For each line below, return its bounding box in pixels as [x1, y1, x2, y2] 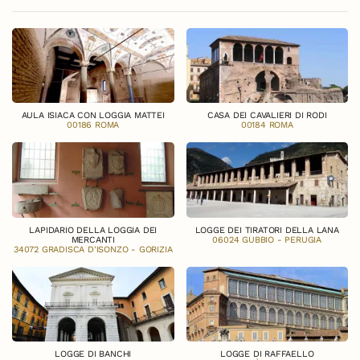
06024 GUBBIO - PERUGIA [212, 234, 322, 245]
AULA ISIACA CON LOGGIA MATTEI [21, 110, 165, 121]
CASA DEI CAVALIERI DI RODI [207, 110, 327, 121]
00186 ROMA [67, 120, 120, 131]
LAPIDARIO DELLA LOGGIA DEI [29, 224, 157, 235]
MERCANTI [71, 234, 115, 245]
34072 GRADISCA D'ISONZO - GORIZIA [14, 243, 173, 255]
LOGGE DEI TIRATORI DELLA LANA [194, 224, 339, 235]
